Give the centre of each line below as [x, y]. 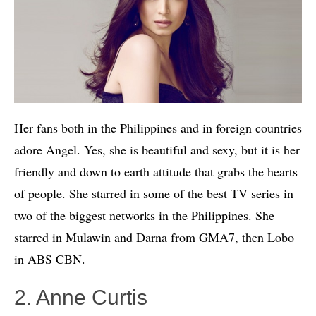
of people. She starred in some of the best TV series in [154, 194]
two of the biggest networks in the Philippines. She [144, 215]
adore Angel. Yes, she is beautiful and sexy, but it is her [157, 150]
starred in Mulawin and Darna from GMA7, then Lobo [154, 237]
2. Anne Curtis [81, 298]
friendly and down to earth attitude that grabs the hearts [156, 172]
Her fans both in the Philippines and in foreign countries [158, 128]
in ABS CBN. [50, 259]
